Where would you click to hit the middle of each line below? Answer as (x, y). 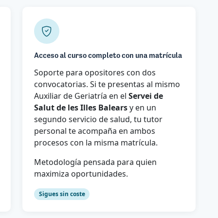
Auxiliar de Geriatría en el (81, 96)
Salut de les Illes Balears (81, 108)
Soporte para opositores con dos (95, 73)
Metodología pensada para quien (95, 162)
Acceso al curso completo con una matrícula (108, 56)
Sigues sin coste (62, 194)
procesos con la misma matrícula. (96, 143)
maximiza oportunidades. (81, 174)
